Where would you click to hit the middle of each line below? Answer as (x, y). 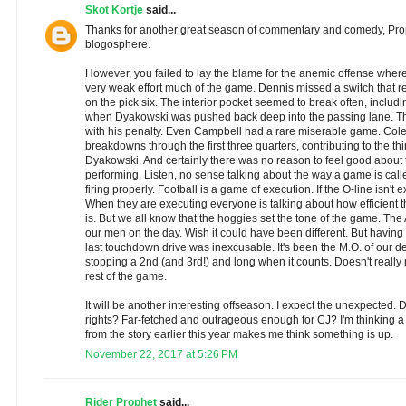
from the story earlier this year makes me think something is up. (239, 335)
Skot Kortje (114, 10)
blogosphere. (118, 45)
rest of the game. (126, 277)
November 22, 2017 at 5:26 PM (161, 355)
